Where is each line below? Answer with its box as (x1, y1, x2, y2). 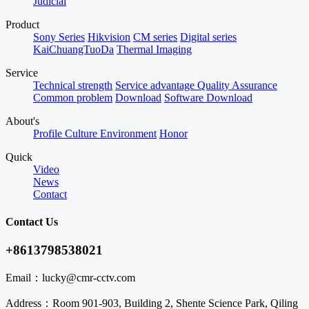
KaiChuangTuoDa (33, 43, 114, 56)
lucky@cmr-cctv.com (42, 271, 135, 283)
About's (6, 115, 39, 128)
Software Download (164, 92, 252, 104)
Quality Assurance (197, 79, 277, 92)
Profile (33, 128, 65, 140)
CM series (133, 31, 177, 43)
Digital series (180, 31, 237, 43)
